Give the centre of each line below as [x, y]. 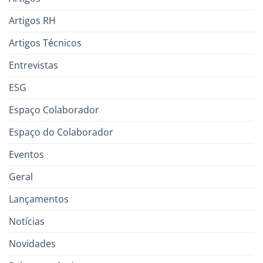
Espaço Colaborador [54, 109]
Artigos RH [32, 20]
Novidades [32, 243]
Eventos [26, 154]
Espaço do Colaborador [61, 132]
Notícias [27, 221]
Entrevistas [33, 65]
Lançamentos [39, 199]
